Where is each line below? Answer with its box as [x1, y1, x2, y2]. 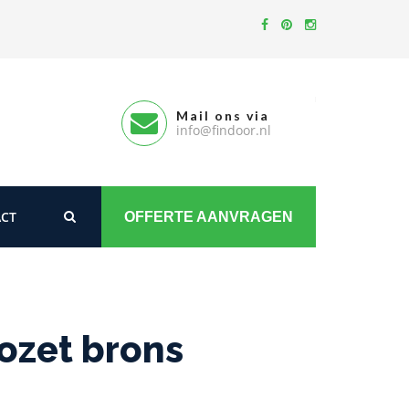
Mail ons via [176, 108, 269, 123]
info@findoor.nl [176, 121, 271, 139]
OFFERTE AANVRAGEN [124, 208, 293, 225]
